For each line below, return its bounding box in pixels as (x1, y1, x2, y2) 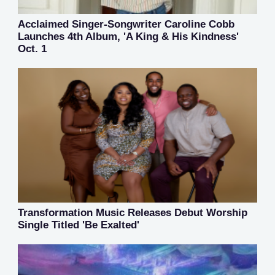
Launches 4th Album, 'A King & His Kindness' (18, 30, 239, 42)
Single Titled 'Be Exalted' (18, 219, 139, 231)
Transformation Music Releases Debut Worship (18, 207, 247, 219)
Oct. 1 (18, 42, 47, 55)
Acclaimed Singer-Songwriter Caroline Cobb (18, 18, 234, 30)
